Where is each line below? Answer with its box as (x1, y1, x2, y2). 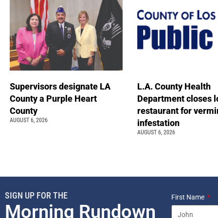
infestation (137, 118, 182, 128)
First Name (171, 193, 206, 201)
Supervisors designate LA (10, 81, 110, 92)
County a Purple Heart (10, 93, 97, 104)
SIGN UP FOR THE (5, 190, 68, 201)
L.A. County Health (137, 81, 211, 92)
